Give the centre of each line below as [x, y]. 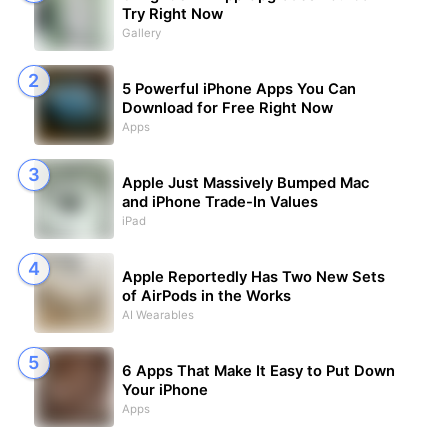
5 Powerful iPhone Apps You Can [238, 89]
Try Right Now [172, 14]
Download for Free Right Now [227, 108]
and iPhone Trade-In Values [219, 202]
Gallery [141, 33]
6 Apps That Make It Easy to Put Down [258, 371]
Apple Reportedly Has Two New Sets [253, 277]
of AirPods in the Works [206, 296]
